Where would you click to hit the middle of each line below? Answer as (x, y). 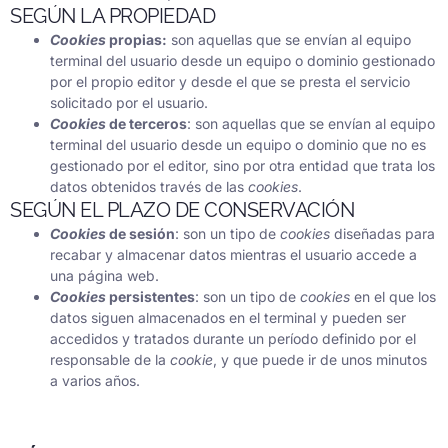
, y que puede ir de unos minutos (320, 359)
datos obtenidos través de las (149, 186)
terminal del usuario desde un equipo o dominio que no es (238, 144)
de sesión (142, 233)
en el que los (395, 296)
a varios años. (95, 380)
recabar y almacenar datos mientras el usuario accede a (233, 254)
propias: (138, 39)
